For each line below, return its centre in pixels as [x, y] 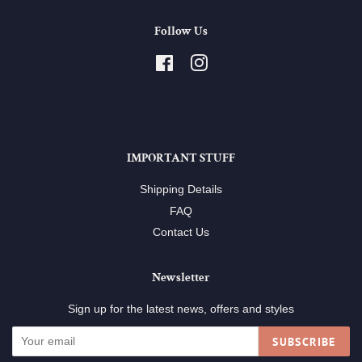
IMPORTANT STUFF [181, 158]
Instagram [233, 63]
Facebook [199, 63]
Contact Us [181, 233]
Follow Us [181, 32]
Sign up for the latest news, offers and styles [181, 309]
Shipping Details [181, 190]
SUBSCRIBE [304, 341]
